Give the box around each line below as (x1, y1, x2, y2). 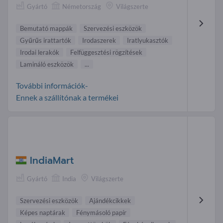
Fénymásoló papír (76, 208, 126, 217)
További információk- (16, 81, 88, 91)
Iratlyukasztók (127, 36, 168, 45)
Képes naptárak (20, 208, 65, 217)
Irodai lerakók (20, 48, 59, 57)
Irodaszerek (82, 36, 116, 45)
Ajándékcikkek (89, 196, 131, 205)
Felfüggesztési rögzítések (70, 48, 142, 57)
